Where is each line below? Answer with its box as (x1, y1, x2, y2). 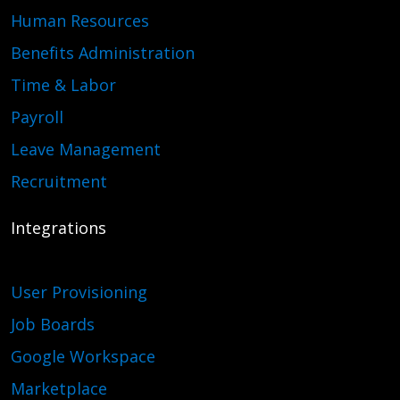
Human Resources (11, 9, 149, 31)
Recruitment (11, 170, 107, 192)
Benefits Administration (11, 41, 195, 63)
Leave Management (11, 137, 161, 160)
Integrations (11, 216, 106, 238)
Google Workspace (11, 345, 155, 367)
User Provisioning (11, 280, 147, 303)
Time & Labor (11, 73, 116, 96)
